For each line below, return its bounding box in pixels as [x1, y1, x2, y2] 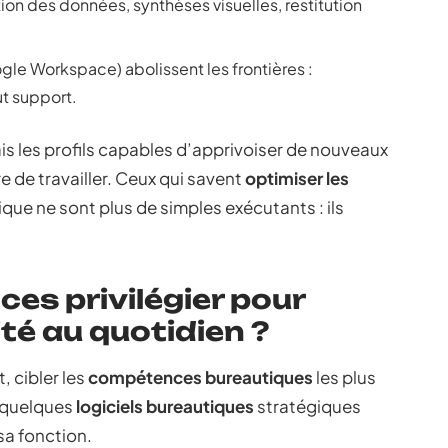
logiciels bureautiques [76, 395, 254, 417]
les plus [313, 366, 376, 388]
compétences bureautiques [88, 366, 313, 388]
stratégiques [254, 395, 361, 417]
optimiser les [245, 167, 349, 189]
